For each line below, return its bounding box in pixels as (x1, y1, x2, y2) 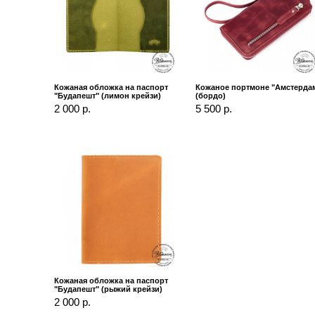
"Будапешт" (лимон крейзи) (54, 91, 162, 100)
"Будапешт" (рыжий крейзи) (54, 284, 163, 293)
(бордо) (195, 91, 226, 100)
